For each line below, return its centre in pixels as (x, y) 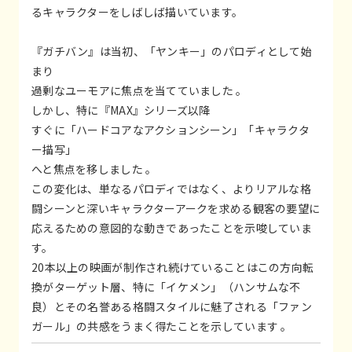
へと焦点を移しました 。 (94, 169)
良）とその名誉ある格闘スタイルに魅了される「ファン (172, 306)
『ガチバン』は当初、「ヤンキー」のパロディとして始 (172, 51)
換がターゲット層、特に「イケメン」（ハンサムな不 (166, 286)
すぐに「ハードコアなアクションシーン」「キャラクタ (170, 129)
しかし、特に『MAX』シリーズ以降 (121, 110)
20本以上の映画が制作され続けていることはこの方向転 (173, 267)
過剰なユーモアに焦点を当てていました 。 (139, 90)
